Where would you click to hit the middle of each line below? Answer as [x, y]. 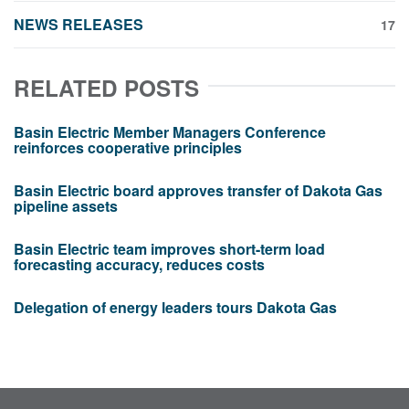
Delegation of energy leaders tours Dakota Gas [175, 307]
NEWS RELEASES [79, 24]
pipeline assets [66, 206]
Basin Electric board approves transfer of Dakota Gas [198, 190]
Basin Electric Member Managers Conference [170, 132]
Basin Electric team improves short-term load [169, 249]
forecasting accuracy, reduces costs [139, 264]
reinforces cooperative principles [128, 147]
